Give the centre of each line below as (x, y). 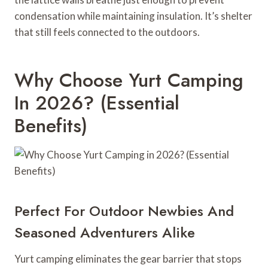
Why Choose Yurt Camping (129, 80)
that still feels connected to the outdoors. (107, 32)
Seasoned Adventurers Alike (105, 232)
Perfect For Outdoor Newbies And (124, 211)
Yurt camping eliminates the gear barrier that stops (128, 258)
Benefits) (51, 125)
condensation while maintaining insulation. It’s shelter (133, 16)
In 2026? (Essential (97, 103)
